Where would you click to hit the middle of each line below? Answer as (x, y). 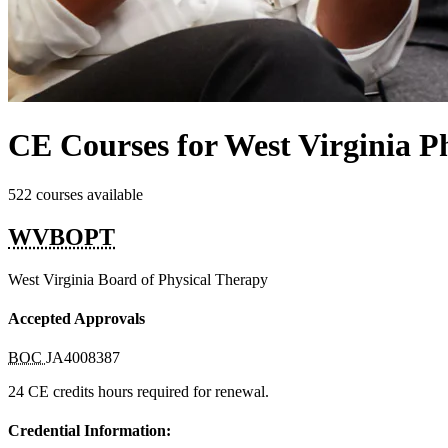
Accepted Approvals (76, 318)
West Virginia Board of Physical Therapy (138, 279)
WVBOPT (61, 236)
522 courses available (75, 194)
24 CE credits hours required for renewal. (138, 392)
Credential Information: (89, 431)
